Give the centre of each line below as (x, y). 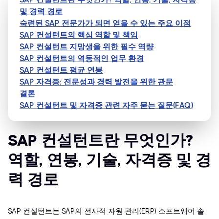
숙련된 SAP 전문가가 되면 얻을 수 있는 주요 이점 (105, 23)
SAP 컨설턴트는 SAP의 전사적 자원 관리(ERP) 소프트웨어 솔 (106, 211)
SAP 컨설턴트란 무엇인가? (100, 141)
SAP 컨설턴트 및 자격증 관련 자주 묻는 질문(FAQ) (106, 106)
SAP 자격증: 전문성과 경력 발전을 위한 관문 (96, 82)
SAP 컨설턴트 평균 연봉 (61, 70)
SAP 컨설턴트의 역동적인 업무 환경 (82, 59)
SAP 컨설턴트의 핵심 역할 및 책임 (79, 35)
